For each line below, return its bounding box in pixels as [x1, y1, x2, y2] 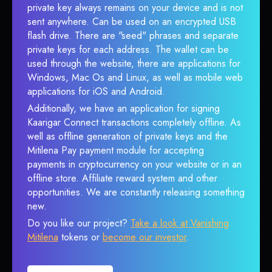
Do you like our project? [27, 216, 131, 230]
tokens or [58, 230, 103, 244]
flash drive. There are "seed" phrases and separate [27, 29, 239, 42]
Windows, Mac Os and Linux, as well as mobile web [27, 70, 243, 84]
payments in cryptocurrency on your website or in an [27, 157, 242, 171]
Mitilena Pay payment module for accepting [27, 143, 204, 157]
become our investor [103, 230, 186, 244]
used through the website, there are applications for [27, 56, 240, 70]
